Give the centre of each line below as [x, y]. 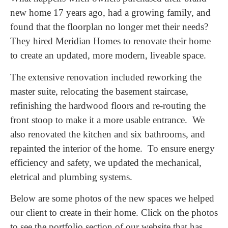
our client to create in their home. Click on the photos [114, 212]
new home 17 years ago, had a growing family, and [110, 13]
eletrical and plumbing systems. [71, 177]
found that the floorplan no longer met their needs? [110, 27]
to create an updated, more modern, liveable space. [108, 55]
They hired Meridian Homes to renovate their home [110, 41]
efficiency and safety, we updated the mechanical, [106, 162]
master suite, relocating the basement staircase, [99, 91]
